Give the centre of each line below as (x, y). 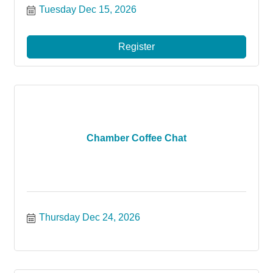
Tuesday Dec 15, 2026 (88, 9)
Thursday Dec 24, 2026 (90, 217)
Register (136, 47)
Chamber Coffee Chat (136, 138)
